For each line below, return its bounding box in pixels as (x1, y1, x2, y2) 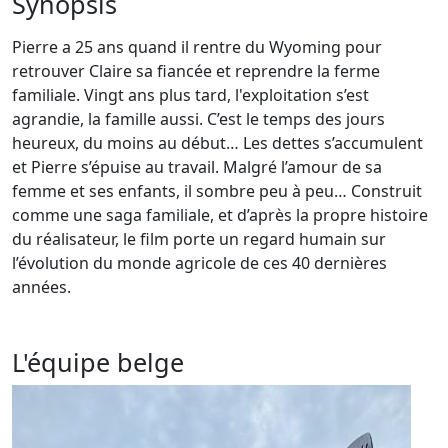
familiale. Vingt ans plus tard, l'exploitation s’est (12, 84, 369, 107)
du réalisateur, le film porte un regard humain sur (12, 228, 386, 251)
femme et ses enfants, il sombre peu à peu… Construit (12, 180, 422, 203)
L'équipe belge (12, 345, 184, 380)
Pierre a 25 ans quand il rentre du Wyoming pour (12, 36, 382, 59)
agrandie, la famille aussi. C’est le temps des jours (12, 108, 385, 131)
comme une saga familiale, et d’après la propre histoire (12, 204, 428, 227)
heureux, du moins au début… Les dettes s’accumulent (12, 132, 423, 155)
